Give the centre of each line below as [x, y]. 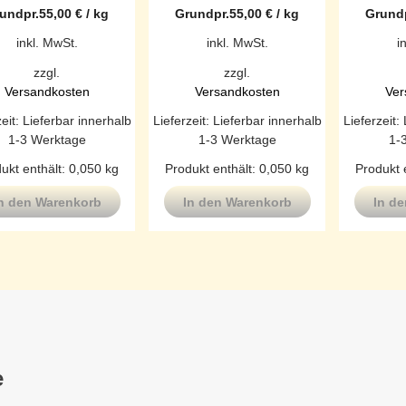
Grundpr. [202, 14]
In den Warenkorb [237, 203]
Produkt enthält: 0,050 [230, 168]
